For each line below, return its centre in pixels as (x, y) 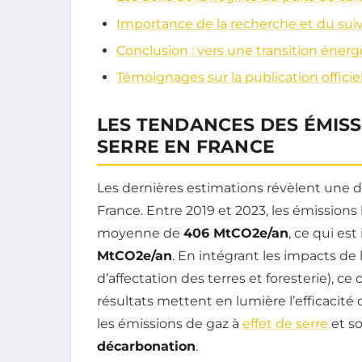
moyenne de (140, 234)
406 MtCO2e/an (236, 234)
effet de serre (285, 324)
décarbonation (146, 347)
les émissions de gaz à (170, 324)
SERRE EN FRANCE (186, 147)
